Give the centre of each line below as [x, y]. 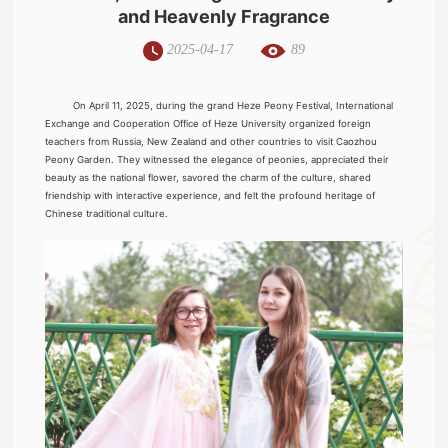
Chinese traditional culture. [107, 213]
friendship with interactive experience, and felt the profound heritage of [210, 195]
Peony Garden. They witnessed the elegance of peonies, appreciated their [217, 159]
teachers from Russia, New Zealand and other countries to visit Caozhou [211, 141]
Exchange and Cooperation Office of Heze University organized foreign [208, 123]
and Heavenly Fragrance [223, 16]
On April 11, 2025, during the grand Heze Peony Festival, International [229, 105]
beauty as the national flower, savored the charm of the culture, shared [208, 177]
